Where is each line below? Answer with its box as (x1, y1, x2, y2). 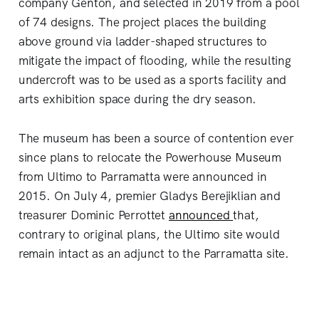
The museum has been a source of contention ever (18, 130, 294, 147)
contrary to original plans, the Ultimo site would (18, 226, 280, 243)
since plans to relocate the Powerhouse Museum (18, 150, 282, 166)
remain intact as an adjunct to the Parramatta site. (18, 246, 290, 262)
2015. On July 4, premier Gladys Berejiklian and (18, 188, 281, 204)
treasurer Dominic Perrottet (18, 207, 169, 224)
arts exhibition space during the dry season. (18, 91, 261, 108)
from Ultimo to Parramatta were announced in (18, 169, 267, 185)
